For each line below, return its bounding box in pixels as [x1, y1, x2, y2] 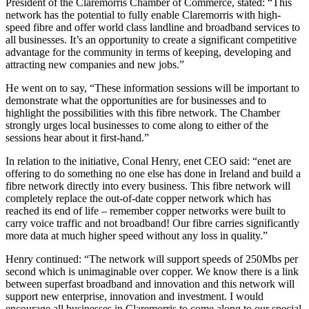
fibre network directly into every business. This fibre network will [6, 180, 290, 192]
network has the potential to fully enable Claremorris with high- [6, 9, 281, 21]
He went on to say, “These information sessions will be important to [6, 82, 299, 94]
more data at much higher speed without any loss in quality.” [6, 230, 268, 242]
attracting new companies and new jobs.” [6, 59, 187, 71]
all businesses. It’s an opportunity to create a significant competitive [6, 34, 297, 46]
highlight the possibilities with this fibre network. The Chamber [6, 107, 280, 119]
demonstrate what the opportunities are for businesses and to [6, 94, 266, 107]
